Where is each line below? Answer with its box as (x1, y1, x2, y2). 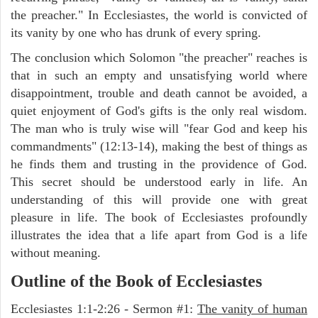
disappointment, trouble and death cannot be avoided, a (11, 85, 307, 100)
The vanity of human (197, 301, 307, 316)
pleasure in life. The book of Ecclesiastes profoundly (11, 209, 307, 224)
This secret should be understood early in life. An (11, 174, 307, 189)
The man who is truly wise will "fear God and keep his (11, 121, 307, 136)
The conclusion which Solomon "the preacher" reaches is (11, 50, 307, 65)
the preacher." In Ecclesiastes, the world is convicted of (11, 7, 307, 22)
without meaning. (11, 245, 101, 260)
